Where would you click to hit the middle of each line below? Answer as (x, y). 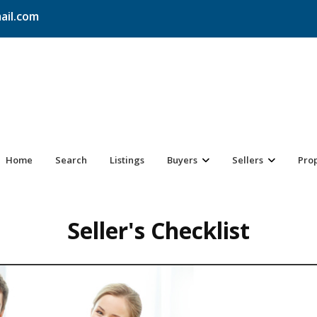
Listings (127, 160)
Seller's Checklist (158, 230)
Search (71, 160)
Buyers (182, 160)
